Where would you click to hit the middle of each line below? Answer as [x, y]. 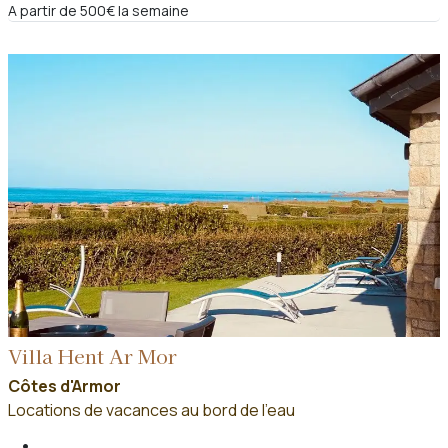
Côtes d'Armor [64, 386]
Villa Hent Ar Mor [92, 356]
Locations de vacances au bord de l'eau [151, 410]
